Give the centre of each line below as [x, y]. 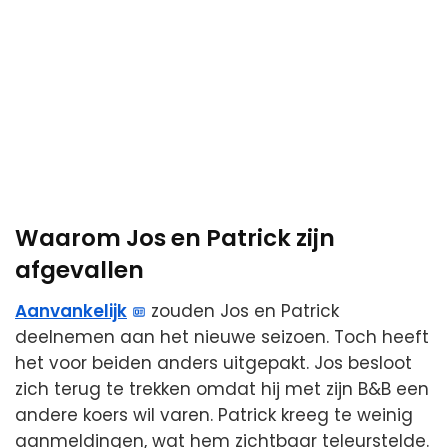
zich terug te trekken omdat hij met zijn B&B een [222, 388]
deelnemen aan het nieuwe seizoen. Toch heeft [222, 336]
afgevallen [79, 270]
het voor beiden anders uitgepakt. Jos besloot [213, 362]
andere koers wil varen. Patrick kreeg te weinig [214, 414]
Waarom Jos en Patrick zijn [175, 238]
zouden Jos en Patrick [243, 310]
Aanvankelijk [71, 310]
